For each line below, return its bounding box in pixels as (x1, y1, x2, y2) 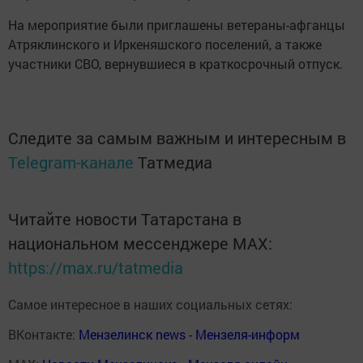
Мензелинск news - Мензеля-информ (79, 326, 300, 344)
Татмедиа (138, 152, 212, 173)
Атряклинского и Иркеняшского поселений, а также (8, 36, 322, 53)
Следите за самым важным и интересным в (8, 127, 346, 149)
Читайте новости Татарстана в (8, 208, 241, 230)
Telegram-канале (8, 152, 134, 173)
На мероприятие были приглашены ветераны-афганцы (8, 16, 345, 34)
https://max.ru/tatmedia (8, 257, 183, 279)
